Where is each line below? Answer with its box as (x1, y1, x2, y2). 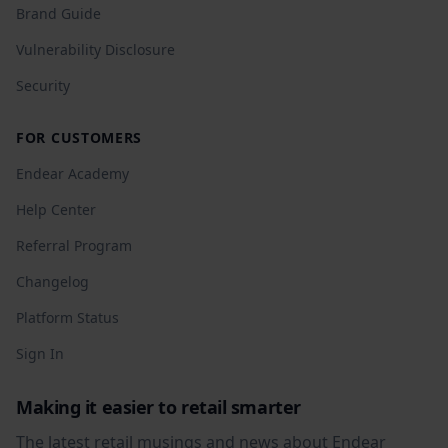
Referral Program (16, 236, 132, 255)
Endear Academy (16, 164, 129, 183)
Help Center (16, 200, 96, 219)
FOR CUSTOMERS (16, 128, 143, 147)
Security (16, 76, 70, 95)
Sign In (16, 344, 64, 363)
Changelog (16, 272, 89, 291)
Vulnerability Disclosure (16, 40, 175, 59)
